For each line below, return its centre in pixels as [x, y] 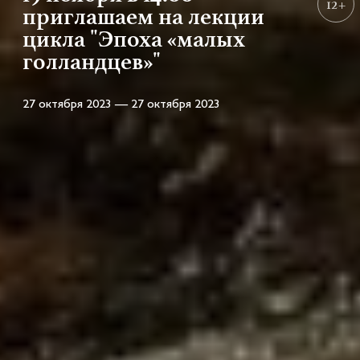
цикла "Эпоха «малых [134, 39]
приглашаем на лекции [143, 16]
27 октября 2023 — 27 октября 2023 [121, 105]
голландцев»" [92, 61]
